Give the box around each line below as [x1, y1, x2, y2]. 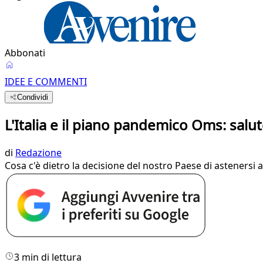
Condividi [17, 93, 49, 102]
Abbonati [5, 46, 45, 59]
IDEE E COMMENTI [5, 75, 87, 88]
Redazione [15, 146, 62, 159]
